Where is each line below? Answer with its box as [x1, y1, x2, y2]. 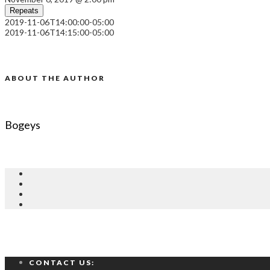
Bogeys [5, 118, 40, 132]
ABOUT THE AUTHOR [5, 74, 105, 83]
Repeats [10, 6, 39, 16]
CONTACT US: [29, 258, 95, 268]
